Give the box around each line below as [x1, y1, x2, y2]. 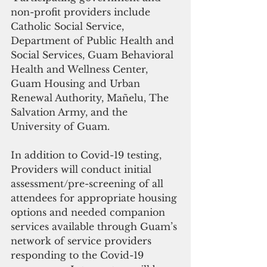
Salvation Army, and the [11, 106, 131, 119]
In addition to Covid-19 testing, [11, 149, 164, 162]
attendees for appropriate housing [11, 192, 180, 204]
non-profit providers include [11, 6, 153, 18]
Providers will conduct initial [11, 163, 154, 176]
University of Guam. [11, 120, 110, 133]
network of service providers [11, 235, 154, 247]
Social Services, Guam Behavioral [11, 49, 176, 61]
